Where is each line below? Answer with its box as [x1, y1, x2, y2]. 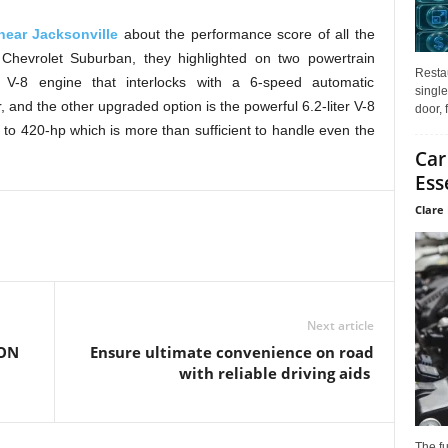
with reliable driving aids [178, 363, 374, 383]
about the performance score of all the [118, 26, 375, 42]
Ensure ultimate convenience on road [89, 342, 374, 362]
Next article [306, 317, 374, 334]
